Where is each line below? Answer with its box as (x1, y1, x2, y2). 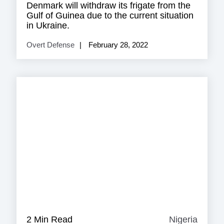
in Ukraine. (26, 20, 69, 30)
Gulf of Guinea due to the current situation (26, 10, 193, 20)
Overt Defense (26, 40, 74, 49)
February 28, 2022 (86, 40, 148, 49)
